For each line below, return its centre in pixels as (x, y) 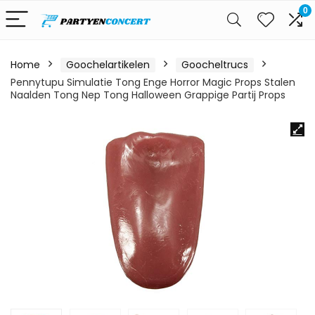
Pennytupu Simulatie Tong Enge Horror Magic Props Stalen (153, 82)
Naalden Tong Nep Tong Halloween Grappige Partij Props (148, 95)
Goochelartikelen (108, 65)
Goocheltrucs (215, 65)
